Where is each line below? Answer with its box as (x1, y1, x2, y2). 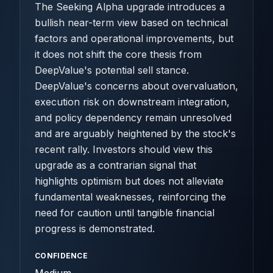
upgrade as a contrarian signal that (35, 159, 196, 171)
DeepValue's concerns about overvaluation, (35, 80, 238, 92)
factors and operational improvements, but (35, 32, 233, 44)
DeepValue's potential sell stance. (35, 64, 189, 76)
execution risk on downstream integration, (35, 96, 230, 108)
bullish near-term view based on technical (35, 16, 228, 29)
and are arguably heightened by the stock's (35, 127, 236, 140)
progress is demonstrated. (35, 222, 155, 235)
